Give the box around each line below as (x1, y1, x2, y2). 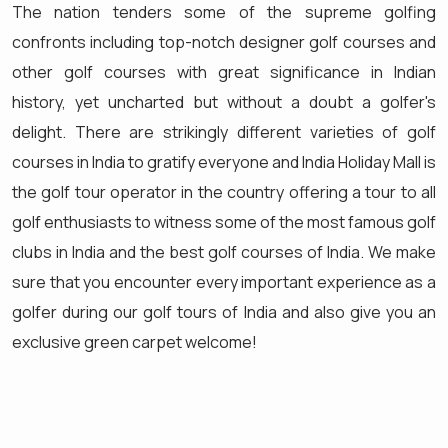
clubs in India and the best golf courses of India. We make (12, 240, 436, 263)
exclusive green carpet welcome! (12, 330, 257, 353)
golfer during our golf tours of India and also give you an (12, 300, 436, 323)
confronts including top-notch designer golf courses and (12, 30, 436, 53)
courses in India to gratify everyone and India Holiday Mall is (12, 150, 436, 173)
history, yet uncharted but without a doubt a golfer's (12, 90, 436, 113)
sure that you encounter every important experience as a (12, 270, 436, 293)
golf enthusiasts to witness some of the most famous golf (12, 210, 436, 233)
